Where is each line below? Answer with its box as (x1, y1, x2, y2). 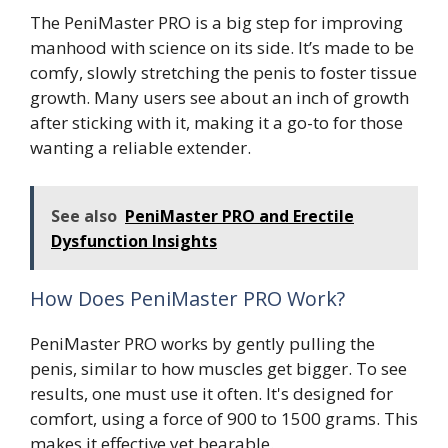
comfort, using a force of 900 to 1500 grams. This (30, 406, 418, 430)
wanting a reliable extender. (30, 136, 251, 160)
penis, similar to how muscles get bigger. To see (30, 356, 407, 380)
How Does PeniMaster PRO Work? (30, 284, 345, 312)
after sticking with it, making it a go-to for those (30, 111, 403, 135)
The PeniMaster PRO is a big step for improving (30, 11, 403, 35)
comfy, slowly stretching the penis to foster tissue (30, 61, 417, 85)
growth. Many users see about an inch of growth (30, 86, 409, 110)
